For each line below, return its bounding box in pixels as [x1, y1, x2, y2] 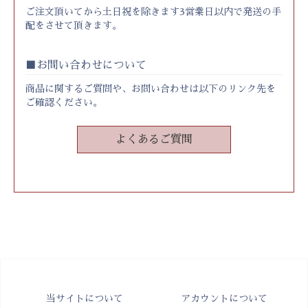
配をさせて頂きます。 [25, 21, 122, 30]
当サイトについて [45, 294, 123, 303]
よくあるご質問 [115, 134, 192, 145]
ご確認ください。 [25, 98, 102, 107]
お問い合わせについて [36, 60, 146, 71]
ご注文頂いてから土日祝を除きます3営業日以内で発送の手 [25, 7, 281, 16]
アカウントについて [180, 294, 267, 303]
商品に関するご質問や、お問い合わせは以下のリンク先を [25, 84, 276, 93]
